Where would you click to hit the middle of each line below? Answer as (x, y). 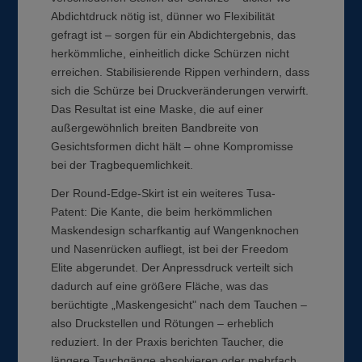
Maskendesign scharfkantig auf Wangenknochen (175, 230)
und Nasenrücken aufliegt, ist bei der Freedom (170, 248)
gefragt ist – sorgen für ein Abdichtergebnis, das (174, 34)
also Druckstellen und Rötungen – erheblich (163, 323)
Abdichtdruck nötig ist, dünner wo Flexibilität (163, 16)
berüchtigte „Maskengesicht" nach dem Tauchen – (179, 304)
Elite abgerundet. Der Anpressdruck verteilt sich (173, 267)
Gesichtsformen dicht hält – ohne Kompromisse (173, 146)
